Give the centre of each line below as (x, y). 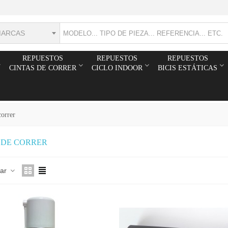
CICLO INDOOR (117, 68)
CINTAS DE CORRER (43, 68)
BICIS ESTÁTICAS (188, 68)
